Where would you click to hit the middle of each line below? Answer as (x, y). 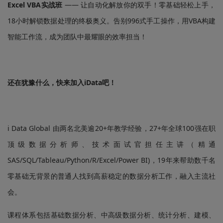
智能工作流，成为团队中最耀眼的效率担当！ (77, 36)
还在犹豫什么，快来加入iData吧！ (62, 82)
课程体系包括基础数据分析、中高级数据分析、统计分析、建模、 (111, 215)
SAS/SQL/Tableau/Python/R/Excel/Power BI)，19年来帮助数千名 (111, 160)
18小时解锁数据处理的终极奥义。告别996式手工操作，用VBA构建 (111, 20)
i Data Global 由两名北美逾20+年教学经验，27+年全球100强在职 (111, 128)
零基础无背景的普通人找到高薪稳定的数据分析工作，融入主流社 (111, 176)
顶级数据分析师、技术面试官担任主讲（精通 (111, 144)
